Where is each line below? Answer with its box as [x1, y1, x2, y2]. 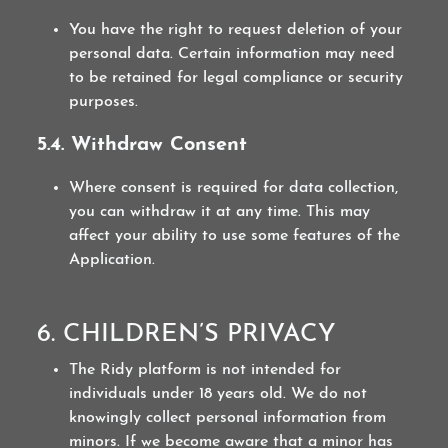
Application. [69, 252, 156, 268]
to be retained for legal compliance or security [69, 70, 404, 86]
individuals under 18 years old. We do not [69, 386, 368, 402]
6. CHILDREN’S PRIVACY [37, 322, 337, 347]
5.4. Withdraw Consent [37, 135, 248, 155]
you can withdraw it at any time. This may [69, 204, 371, 220]
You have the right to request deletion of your [69, 22, 403, 38]
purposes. [69, 94, 139, 110]
